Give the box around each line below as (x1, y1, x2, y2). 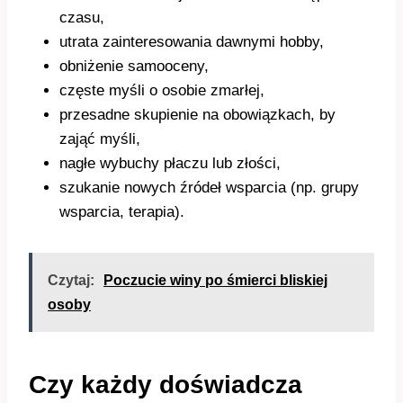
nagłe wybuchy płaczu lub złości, (59, 155, 281, 173)
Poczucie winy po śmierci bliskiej (103, 273, 327, 289)
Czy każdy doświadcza (29, 371, 302, 399)
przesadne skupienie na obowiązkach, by (59, 106, 336, 124)
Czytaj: (48, 273, 94, 289)
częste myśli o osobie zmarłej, (59, 82, 264, 100)
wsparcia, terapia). (59, 203, 184, 221)
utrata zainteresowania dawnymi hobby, (59, 33, 324, 51)
